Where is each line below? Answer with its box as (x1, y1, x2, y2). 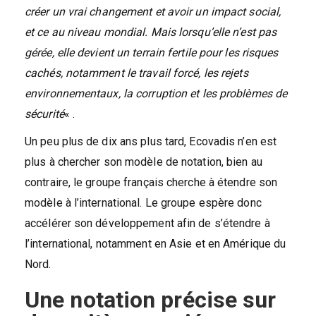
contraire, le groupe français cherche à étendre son (25, 176, 278, 190)
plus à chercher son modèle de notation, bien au (25, 155, 262, 169)
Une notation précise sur (25, 286, 276, 314)
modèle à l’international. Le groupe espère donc (25, 196, 262, 210)
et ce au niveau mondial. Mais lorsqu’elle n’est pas (25, 25, 277, 39)
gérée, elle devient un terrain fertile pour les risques (25, 46, 279, 60)
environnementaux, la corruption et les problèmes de (25, 87, 288, 101)
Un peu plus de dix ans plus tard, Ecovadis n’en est (25, 135, 277, 149)
